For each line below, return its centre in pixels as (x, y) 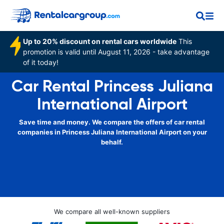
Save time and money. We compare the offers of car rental (112, 122)
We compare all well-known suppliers (112, 211)
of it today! (41, 62)
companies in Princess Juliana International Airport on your (112, 132)
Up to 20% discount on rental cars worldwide (100, 41)
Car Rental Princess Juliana (112, 86)
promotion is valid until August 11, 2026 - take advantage (116, 52)
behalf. (112, 142)
